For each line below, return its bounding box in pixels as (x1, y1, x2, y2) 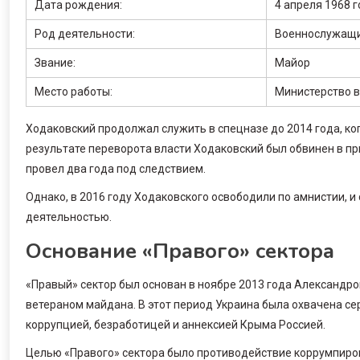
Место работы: (35, 84, 112, 98)
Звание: (35, 55, 76, 69)
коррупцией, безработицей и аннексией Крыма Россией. (26, 317, 325, 331)
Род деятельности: (35, 27, 135, 40)
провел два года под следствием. (26, 162, 206, 175)
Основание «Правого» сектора (26, 236, 334, 265)
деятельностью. (26, 210, 112, 223)
